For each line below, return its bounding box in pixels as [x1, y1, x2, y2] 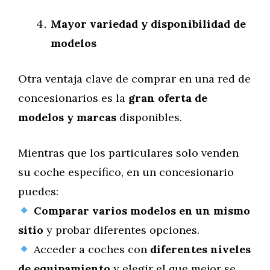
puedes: [18, 184, 58, 198]
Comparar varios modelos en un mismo [33, 204, 250, 218]
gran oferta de [128, 91, 207, 105]
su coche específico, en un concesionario [18, 165, 234, 179]
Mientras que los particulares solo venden [18, 146, 239, 160]
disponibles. [116, 110, 182, 124]
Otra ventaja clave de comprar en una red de [18, 72, 251, 86]
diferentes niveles [149, 242, 251, 256]
